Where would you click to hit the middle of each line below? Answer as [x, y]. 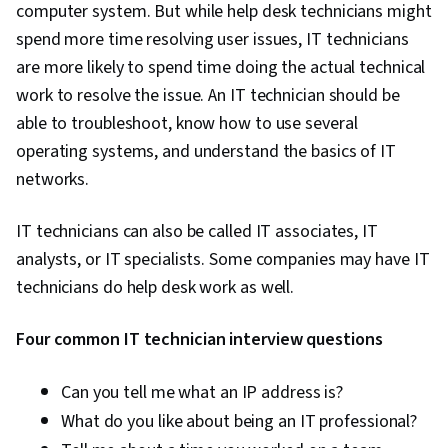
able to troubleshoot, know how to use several [187, 124]
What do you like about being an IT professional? [239, 422]
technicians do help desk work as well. [155, 288]
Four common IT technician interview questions [199, 340]
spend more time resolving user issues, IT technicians [212, 40]
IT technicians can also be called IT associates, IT [197, 232]
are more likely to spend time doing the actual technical [221, 68]
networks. [53, 180]
